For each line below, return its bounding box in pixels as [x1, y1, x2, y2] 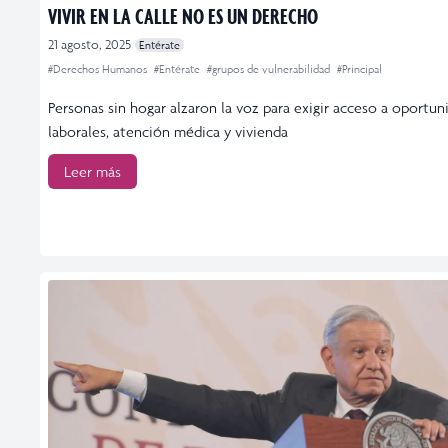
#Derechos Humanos [48, 61, 150, 76]
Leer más [64, 161, 121, 181]
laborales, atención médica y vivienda [48, 121, 288, 141]
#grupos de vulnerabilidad [207, 61, 333, 76]
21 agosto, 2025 [48, 35, 131, 53]
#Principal [337, 61, 382, 76]
